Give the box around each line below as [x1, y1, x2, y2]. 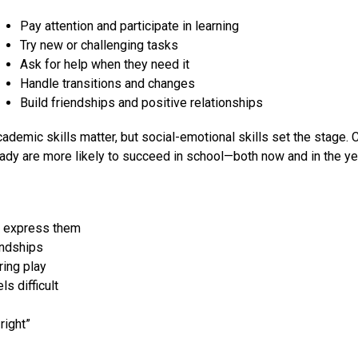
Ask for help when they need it [20, 57, 190, 73]
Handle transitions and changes [20, 76, 196, 92]
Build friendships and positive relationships [20, 95, 264, 111]
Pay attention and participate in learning [20, 18, 240, 34]
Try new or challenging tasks [20, 38, 179, 54]
